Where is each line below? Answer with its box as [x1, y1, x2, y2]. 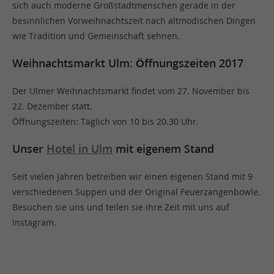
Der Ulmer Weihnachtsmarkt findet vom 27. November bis [12, 85, 250, 97]
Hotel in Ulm [46, 141, 113, 156]
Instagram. [12, 217, 56, 228]
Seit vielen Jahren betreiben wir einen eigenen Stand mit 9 [12, 171, 253, 182]
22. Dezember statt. [12, 100, 92, 112]
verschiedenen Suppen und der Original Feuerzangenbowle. [12, 186, 261, 198]
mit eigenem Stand [113, 141, 214, 156]
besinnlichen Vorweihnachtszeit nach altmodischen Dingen [12, 15, 256, 26]
